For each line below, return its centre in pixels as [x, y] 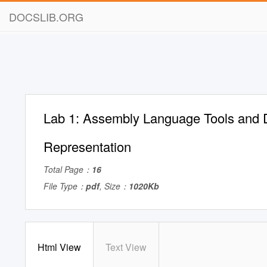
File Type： [65, 186]
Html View [59, 247]
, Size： [114, 186]
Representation [87, 146]
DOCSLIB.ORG [46, 17]
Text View [126, 247]
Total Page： [68, 169]
